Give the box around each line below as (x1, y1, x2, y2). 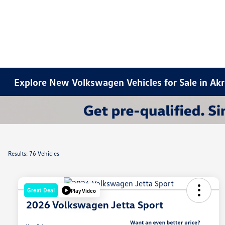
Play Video (71, 187, 96, 194)
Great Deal (27, 187, 55, 194)
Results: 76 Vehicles (8, 150, 59, 157)
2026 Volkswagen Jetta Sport (26, 198, 163, 211)
